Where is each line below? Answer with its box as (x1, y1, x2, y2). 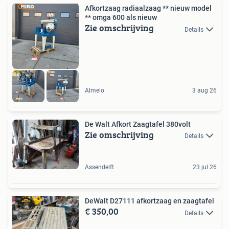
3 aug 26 (192, 86, 217, 94)
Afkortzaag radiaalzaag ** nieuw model (85, 4, 212, 13)
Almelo (85, 86, 104, 94)
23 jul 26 (193, 164, 217, 171)
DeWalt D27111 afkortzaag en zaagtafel (85, 197, 214, 205)
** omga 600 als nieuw (85, 13, 157, 22)
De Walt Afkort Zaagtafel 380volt (85, 120, 191, 128)
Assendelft (85, 164, 114, 171)
